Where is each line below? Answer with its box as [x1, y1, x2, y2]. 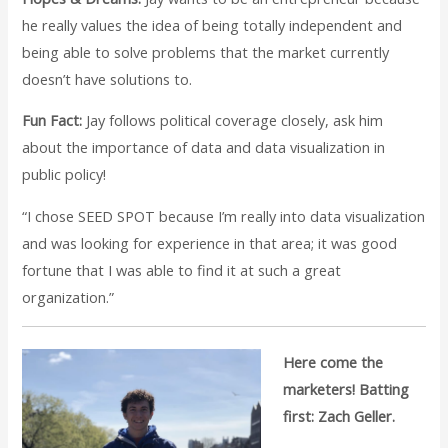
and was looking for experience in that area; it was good [22, 233, 398, 254]
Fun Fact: [22, 110, 83, 131]
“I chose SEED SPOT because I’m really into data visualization [22, 206, 426, 227]
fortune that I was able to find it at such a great [22, 260, 342, 281]
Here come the [283, 351, 384, 372]
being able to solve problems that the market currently [22, 41, 390, 62]
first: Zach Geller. [283, 405, 396, 426]
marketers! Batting [283, 378, 410, 399]
